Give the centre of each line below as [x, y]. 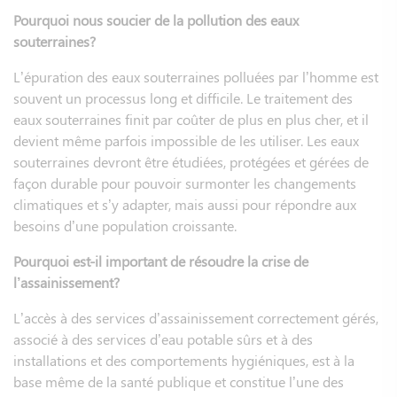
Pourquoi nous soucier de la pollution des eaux [156, 19]
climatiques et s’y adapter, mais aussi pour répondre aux [185, 204]
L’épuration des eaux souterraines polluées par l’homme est [196, 76]
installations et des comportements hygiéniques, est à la [184, 360]
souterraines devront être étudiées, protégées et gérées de [191, 161]
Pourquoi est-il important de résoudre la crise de [161, 261]
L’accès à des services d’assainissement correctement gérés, [196, 317]
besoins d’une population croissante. [125, 225]
